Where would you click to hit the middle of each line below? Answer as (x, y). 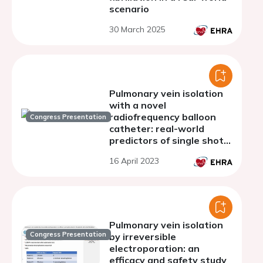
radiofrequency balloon (163, 117)
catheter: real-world (132, 129)
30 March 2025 (137, 29)
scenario (129, 9)
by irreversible (143, 237)
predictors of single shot (166, 140)
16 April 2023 (134, 161)
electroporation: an (154, 248)
